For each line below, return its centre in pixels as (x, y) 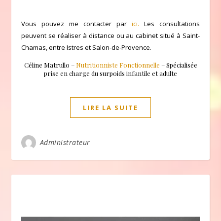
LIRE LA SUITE (110, 107)
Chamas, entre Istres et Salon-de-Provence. (86, 47)
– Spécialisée (178, 65)
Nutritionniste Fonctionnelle (118, 65)
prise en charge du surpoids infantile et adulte (110, 73)
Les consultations (169, 23)
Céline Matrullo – (50, 65)
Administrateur (65, 142)
